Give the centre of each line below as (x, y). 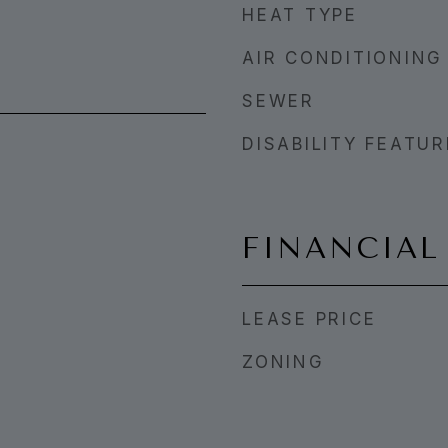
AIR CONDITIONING (342, 58)
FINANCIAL (341, 248)
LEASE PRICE (309, 319)
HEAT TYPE (300, 15)
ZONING (283, 362)
